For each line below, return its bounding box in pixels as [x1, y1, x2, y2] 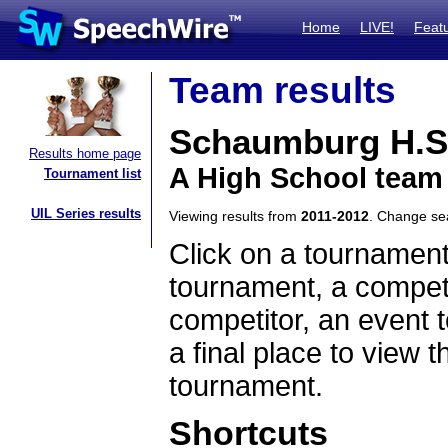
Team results [169, 70, 396, 111]
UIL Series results [31, 206, 141, 221]
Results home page [29, 146, 141, 161]
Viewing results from [169, 208, 301, 224]
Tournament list [44, 166, 141, 181]
